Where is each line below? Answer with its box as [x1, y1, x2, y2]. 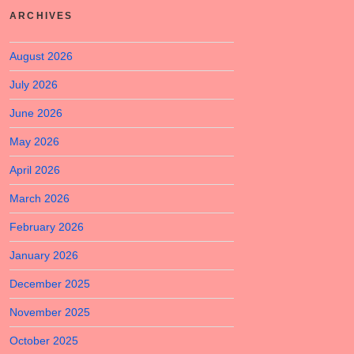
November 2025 [9, 306, 90, 318]
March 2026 [9, 192, 70, 205]
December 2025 [9, 277, 90, 290]
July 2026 [9, 78, 58, 91]
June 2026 [9, 107, 62, 119]
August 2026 [9, 50, 73, 62]
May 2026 [9, 135, 59, 148]
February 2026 [9, 220, 84, 233]
